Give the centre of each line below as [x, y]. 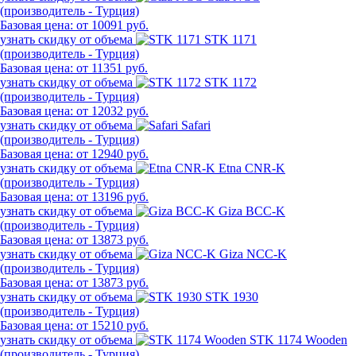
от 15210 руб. [112, 325]
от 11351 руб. [112, 68]
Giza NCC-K [253, 253]
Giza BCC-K [252, 211]
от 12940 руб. [112, 153]
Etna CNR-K [252, 168]
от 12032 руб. [112, 110]
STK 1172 [230, 82]
